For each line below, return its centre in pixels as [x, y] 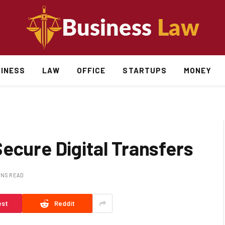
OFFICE [91, 70]
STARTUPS [145, 70]
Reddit [64, 203]
